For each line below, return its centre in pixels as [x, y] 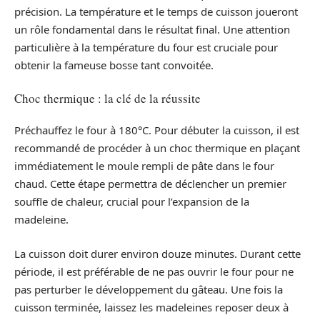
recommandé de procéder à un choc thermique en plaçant [157, 148]
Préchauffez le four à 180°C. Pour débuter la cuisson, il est [157, 130]
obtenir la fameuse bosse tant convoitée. [114, 65]
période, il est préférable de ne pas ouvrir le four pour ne [154, 271]
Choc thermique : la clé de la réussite [107, 98]
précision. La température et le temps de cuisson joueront [156, 11]
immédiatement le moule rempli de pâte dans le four [144, 166]
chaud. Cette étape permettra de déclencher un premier [150, 184]
